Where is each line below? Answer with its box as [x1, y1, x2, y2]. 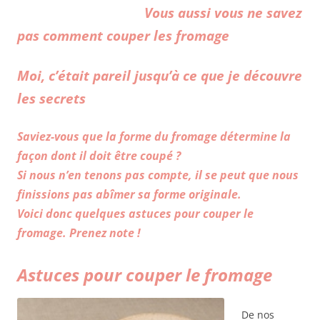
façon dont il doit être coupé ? [17, 147, 181, 164]
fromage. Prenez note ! [17, 224, 141, 241]
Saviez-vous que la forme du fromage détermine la [17, 128, 291, 144]
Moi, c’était [17, 66, 93, 84]
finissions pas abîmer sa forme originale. [17, 186, 241, 202]
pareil [93, 66, 131, 84]
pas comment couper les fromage [17, 26, 229, 44]
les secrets [17, 89, 86, 107]
